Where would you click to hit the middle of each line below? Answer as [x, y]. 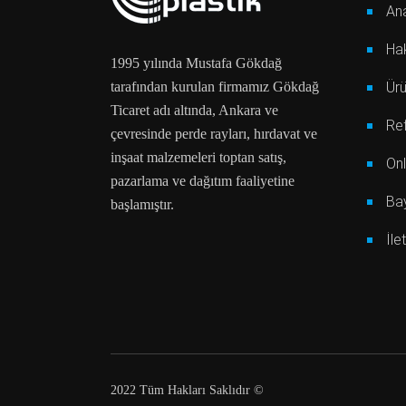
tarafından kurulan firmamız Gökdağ [215, 86]
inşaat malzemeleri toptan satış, [198, 157]
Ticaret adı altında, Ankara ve [194, 110]
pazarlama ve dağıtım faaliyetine [203, 180]
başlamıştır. [142, 204]
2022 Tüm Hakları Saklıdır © [189, 390]
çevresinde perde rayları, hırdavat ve [214, 133]
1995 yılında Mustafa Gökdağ [196, 63]
